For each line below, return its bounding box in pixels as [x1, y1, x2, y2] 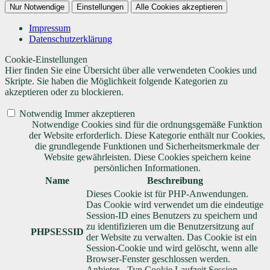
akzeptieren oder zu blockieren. [5, 86, 124, 97]
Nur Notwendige [10, 2, 64, 11]
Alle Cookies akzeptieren [136, 2, 222, 11]
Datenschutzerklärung [29, 33, 112, 44]
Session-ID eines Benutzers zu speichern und [86, 210, 257, 221]
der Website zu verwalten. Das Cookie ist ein [86, 231, 257, 242]
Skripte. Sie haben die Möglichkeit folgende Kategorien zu [5, 75, 228, 86]
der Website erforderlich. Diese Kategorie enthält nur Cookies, [29, 130, 265, 140]
